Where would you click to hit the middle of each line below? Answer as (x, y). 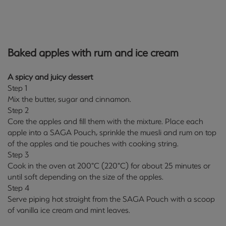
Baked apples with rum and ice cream (93, 53)
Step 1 (17, 88)
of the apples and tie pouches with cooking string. (93, 144)
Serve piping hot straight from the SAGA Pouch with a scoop (111, 199)
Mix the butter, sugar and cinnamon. (69, 99)
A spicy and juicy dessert (50, 77)
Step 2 (18, 110)
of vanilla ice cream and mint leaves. (69, 210)
